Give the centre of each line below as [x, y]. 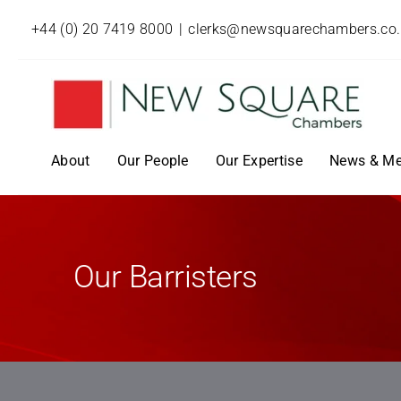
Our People [153, 160]
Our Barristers [166, 277]
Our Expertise [259, 160]
